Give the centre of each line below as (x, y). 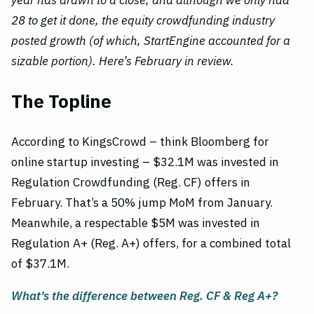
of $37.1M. (40, 264)
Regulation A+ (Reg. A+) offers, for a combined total (151, 244)
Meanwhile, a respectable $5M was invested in (136, 223)
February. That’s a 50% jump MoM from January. (142, 203)
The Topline (61, 102)
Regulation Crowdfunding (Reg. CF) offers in (131, 183)
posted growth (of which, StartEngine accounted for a (151, 41)
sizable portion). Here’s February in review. (123, 61)
